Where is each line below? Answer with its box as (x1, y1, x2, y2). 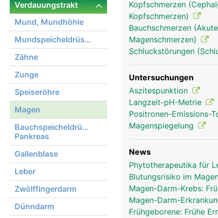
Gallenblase (15, 149, 58, 159)
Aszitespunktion (129, 86, 190, 95)
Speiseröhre (15, 87, 59, 97)
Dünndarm (15, 201, 54, 211)
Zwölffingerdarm (15, 184, 76, 194)
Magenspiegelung (129, 121, 196, 130)
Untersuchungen (129, 73, 194, 82)
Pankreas (15, 131, 49, 141)
